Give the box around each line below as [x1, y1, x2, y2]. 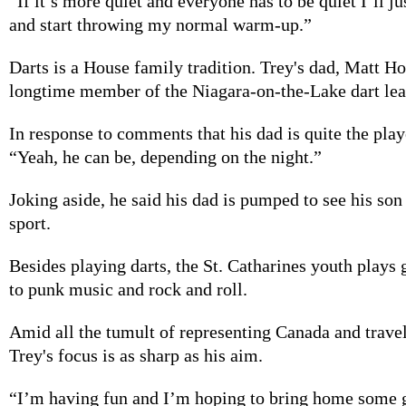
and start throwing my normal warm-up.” [9, 14, 312, 34]
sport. [9, 212, 51, 233]
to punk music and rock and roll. [9, 278, 247, 299]
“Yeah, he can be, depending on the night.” [9, 146, 322, 167]
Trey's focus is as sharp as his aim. [9, 344, 263, 365]
